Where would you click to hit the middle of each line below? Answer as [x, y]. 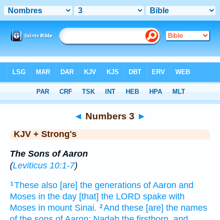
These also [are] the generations [78, 185]
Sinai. [86, 208]
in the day [57, 197]
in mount [55, 208]
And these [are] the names [155, 208]
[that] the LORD [110, 197]
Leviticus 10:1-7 [44, 165]
